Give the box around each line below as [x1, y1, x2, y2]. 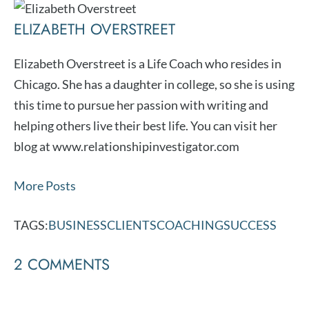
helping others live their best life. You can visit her [14, 118, 277, 134]
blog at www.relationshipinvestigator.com [14, 139, 239, 154]
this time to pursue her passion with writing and [14, 97, 268, 113]
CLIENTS [107, 217, 157, 233]
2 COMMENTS [14, 253, 110, 276]
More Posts [14, 178, 76, 194]
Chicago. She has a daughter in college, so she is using [14, 77, 295, 92]
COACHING [157, 217, 223, 233]
